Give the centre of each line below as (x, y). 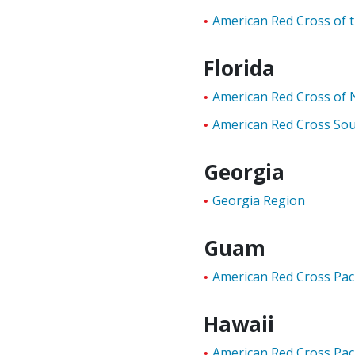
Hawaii (239, 324)
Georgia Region (259, 200)
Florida (240, 68)
